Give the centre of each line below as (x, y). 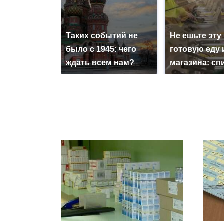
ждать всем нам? (100, 62)
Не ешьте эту (196, 35)
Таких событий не (102, 35)
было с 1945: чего (101, 49)
